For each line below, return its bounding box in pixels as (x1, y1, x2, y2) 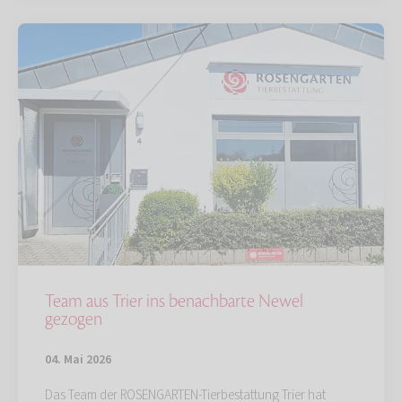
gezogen (45, 308, 102, 332)
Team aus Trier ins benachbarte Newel (45, 290, 303, 314)
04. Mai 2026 (45, 351, 111, 370)
